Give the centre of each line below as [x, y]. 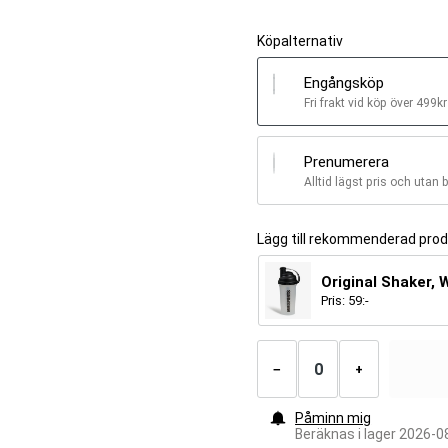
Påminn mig [333, 418]
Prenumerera [347, 162]
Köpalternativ [300, 41]
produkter [282, 361]
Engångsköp [344, 83]
